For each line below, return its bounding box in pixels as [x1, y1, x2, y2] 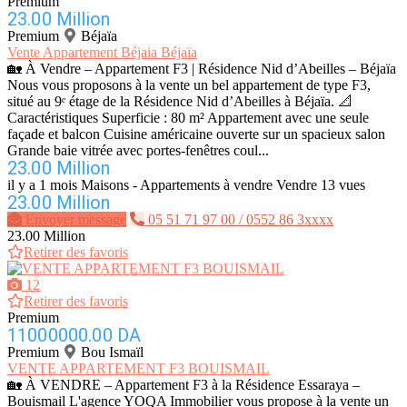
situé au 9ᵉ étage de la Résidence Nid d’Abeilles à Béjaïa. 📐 [7, 94, 352, 110]
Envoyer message [25, 212, 126, 228]
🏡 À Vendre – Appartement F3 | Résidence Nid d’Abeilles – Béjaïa [7, 61, 396, 77]
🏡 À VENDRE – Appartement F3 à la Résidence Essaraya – [7, 377, 360, 393]
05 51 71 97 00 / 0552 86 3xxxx [148, 212, 333, 228]
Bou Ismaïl [81, 344, 144, 361]
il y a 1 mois [7, 177, 77, 194]
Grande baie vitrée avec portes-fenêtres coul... [7, 143, 269, 159]
